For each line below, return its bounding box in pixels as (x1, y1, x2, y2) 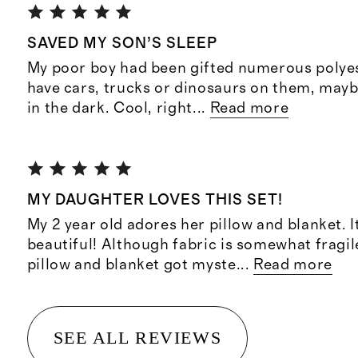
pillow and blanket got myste (26, 257, 237, 273)
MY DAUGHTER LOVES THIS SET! (26, 192, 283, 208)
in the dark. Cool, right (26, 101, 193, 117)
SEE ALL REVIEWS (53, 328, 222, 348)
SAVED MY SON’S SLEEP (26, 36, 217, 52)
